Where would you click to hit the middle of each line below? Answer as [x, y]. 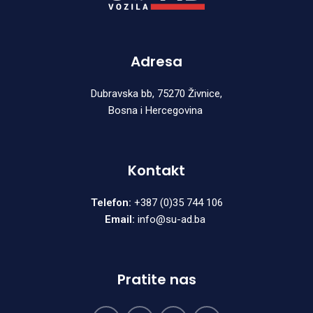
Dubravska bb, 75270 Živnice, [156, 93]
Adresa [156, 61]
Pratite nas [156, 279]
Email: [120, 219]
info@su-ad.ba [172, 219]
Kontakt [156, 170]
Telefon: [111, 202]
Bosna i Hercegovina [156, 110]
